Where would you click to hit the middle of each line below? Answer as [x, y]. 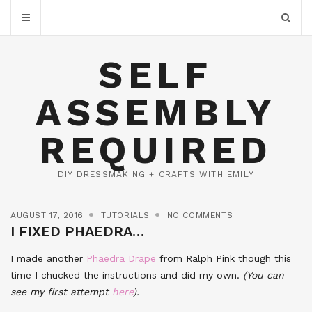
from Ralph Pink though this [224, 258]
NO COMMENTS [200, 215]
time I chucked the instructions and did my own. [127, 275]
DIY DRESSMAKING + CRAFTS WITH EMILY [156, 174]
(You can [264, 275]
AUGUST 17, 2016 [47, 215]
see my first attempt [61, 292]
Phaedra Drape [121, 258]
